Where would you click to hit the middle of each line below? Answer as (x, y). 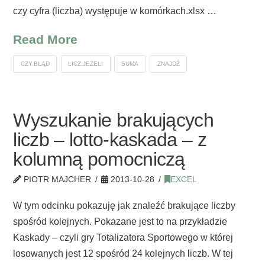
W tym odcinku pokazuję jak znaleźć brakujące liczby (125, 205)
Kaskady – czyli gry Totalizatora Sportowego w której (123, 237)
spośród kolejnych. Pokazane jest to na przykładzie (120, 221)
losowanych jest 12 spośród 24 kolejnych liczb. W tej (123, 253)
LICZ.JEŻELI (86, 64)
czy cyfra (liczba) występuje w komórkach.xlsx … (115, 11)
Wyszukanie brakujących (113, 120)
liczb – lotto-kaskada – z (110, 139)
